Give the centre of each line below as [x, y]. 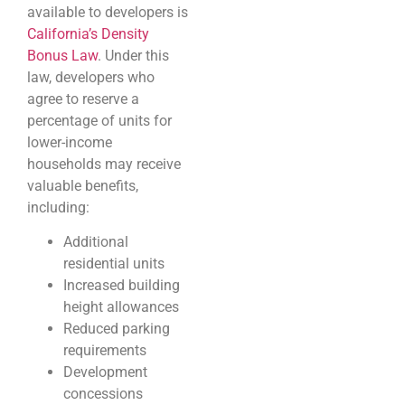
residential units [114, 264]
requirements [105, 351]
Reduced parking [117, 329]
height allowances [121, 307]
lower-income [70, 143]
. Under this [133, 56]
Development [105, 372]
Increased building [122, 286]
